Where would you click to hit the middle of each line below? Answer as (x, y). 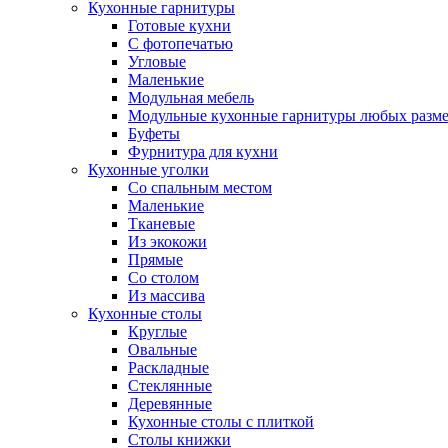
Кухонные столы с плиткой (221, 421)
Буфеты (154, 133)
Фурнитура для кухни (203, 151)
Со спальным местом (200, 187)
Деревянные (170, 403)
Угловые (157, 61)
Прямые (155, 259)
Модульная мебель (191, 97)
